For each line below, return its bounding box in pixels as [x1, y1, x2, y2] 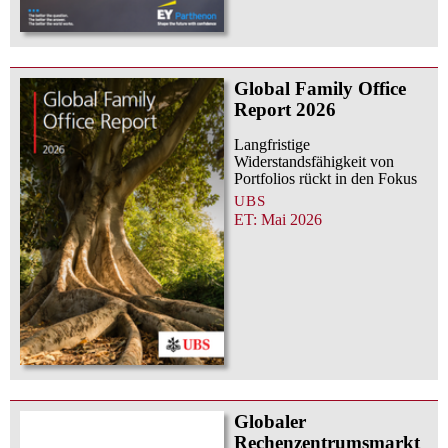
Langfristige [234, 135, 310, 153]
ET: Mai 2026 [234, 210, 322, 228]
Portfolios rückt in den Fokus [234, 169, 417, 187]
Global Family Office [234, 77, 406, 99]
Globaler [234, 411, 306, 433]
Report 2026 [234, 98, 336, 120]
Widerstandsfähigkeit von [234, 152, 394, 170]
